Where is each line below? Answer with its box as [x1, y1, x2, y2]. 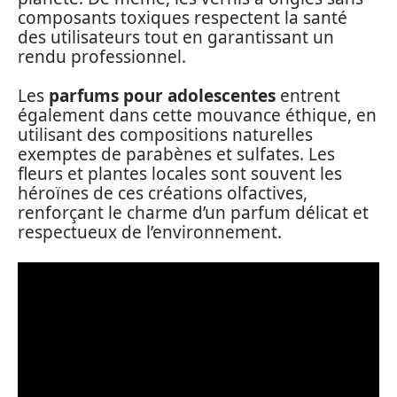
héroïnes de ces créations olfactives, [18, 182, 307, 205]
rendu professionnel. [18, 44, 186, 68]
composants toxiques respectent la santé [18, 5, 347, 29]
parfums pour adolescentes [49, 84, 276, 107]
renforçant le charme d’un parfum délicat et [18, 201, 369, 224]
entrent [276, 84, 340, 107]
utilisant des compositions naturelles [18, 123, 313, 146]
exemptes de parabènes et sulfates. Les [18, 143, 335, 166]
